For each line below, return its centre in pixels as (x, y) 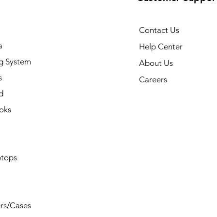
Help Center (161, 46)
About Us (156, 63)
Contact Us (159, 30)
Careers (153, 79)
